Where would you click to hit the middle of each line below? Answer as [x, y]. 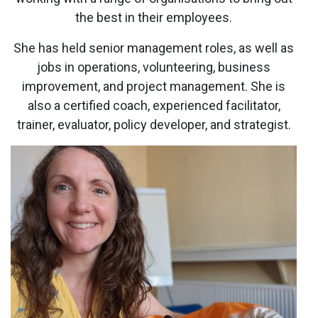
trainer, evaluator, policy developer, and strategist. [154, 124]
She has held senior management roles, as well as [154, 48]
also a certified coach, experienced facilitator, [154, 105]
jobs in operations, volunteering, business [154, 67]
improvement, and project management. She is [154, 86]
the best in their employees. [154, 17]
